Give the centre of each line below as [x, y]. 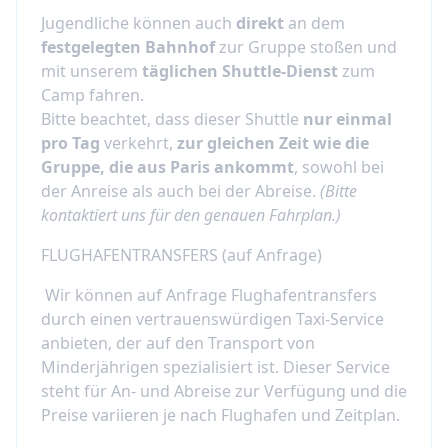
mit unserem [91, 71]
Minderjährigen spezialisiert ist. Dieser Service [215, 367]
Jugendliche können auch [138, 23]
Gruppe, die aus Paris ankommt [167, 167]
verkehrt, [138, 143]
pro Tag [70, 143]
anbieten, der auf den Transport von [178, 343]
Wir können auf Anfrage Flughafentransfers [209, 295]
